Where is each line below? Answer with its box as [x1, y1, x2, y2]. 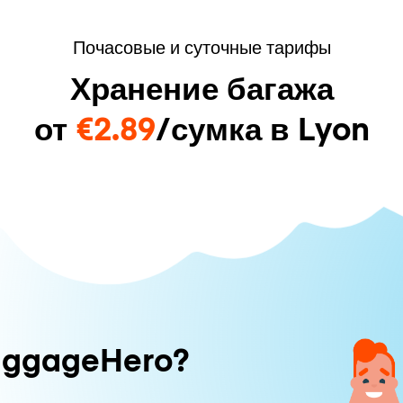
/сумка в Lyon [155, 104, 370, 149]
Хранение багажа [69, 64, 334, 109]
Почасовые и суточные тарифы [72, 33, 331, 58]
